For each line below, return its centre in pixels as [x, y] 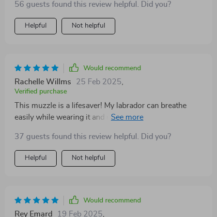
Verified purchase [41, 91]
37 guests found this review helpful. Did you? [93, 136]
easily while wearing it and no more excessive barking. [107, 117]
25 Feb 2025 [99, 82]
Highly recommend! [48, 129]
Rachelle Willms [43, 82]
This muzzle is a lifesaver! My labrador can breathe [101, 105]
